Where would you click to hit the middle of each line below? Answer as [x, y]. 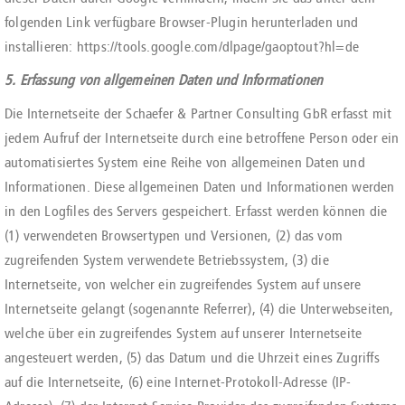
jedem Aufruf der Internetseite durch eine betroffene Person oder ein [202, 138]
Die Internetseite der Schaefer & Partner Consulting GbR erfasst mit [198, 113]
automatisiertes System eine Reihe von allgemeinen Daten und [185, 162]
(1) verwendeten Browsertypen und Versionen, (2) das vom [174, 235]
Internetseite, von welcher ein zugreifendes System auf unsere [183, 284]
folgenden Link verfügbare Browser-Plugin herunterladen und [182, 22]
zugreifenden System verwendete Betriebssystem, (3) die [167, 260]
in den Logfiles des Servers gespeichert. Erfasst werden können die [196, 211]
